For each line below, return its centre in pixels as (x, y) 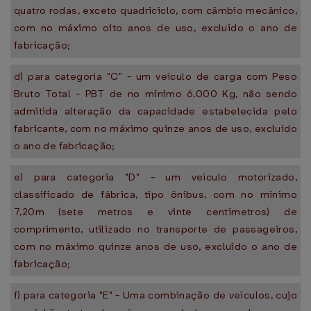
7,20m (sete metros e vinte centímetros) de (155, 212)
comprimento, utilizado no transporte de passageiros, (155, 229)
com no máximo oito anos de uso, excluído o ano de (155, 28)
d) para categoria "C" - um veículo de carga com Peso (155, 76)
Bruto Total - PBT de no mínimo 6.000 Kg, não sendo (155, 94)
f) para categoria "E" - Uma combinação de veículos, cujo (155, 295)
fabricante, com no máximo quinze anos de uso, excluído (155, 128)
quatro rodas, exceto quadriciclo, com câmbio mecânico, (155, 10)
